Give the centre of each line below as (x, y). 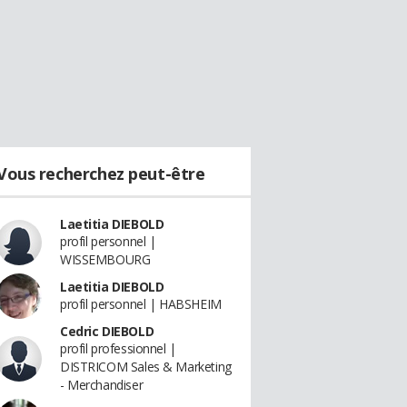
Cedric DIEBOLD (107, 331)
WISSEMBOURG (105, 259)
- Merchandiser (102, 385)
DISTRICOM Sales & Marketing (146, 367)
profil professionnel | (118, 348)
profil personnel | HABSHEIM (141, 304)
